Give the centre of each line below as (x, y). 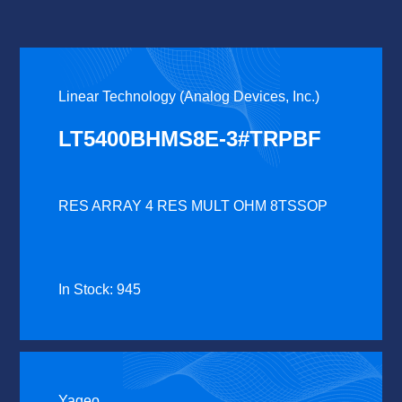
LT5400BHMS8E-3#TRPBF (190, 139)
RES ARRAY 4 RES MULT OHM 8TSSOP (193, 206)
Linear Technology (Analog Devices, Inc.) (189, 97)
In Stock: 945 (100, 290)
